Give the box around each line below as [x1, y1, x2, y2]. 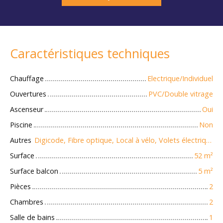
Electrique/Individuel [147, 74, 213, 84]
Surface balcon [10, 166, 58, 176]
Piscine [10, 120, 32, 130]
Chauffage [10, 74, 44, 84]
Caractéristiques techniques [10, 45, 170, 62]
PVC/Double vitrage [148, 89, 213, 99]
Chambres [10, 197, 43, 207]
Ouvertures [10, 89, 46, 99]
